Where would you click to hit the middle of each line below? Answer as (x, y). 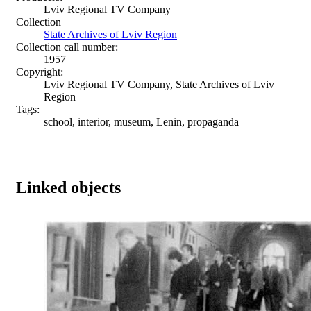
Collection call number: (67, 47)
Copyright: (40, 72)
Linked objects (68, 187)
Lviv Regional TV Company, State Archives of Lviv (159, 84)
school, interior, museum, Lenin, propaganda (141, 121)
